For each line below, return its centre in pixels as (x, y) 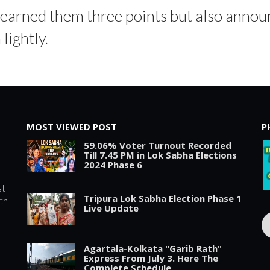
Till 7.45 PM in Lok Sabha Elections (160, 155)
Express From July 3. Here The (151, 258)
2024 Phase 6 (113, 164)
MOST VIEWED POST (72, 126)
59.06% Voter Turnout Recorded (158, 145)
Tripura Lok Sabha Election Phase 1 (163, 198)
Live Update (111, 208)
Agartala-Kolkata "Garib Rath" (153, 248)
